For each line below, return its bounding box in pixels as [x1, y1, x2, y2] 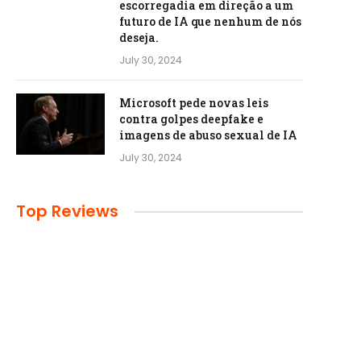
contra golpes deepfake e [119, 111, 263, 127]
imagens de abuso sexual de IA [119, 127, 297, 143]
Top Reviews [16, 200, 118, 222]
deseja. [119, 30, 159, 45]
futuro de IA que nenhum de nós [119, 14, 301, 29]
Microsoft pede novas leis [119, 95, 268, 110]
